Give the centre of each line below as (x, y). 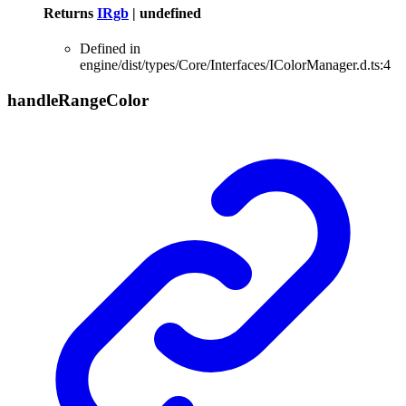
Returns (70, 13)
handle (33, 100)
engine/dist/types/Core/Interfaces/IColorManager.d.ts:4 (235, 65)
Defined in (110, 49)
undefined (170, 13)
